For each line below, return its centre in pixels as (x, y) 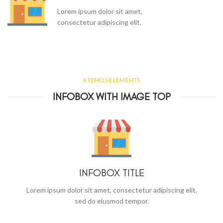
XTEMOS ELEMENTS (111, 80)
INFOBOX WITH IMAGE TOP (111, 97)
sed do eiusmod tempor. (111, 201)
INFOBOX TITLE (111, 173)
